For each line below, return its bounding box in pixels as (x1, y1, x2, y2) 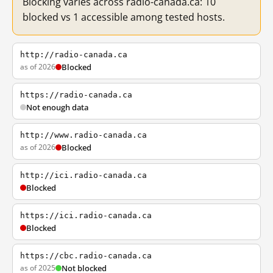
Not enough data (26, 102, 88, 113)
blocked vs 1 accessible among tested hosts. (23, 10, 225, 24)
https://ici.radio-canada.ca (20, 211, 152, 220)
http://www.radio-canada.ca (20, 130, 147, 140)
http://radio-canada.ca (20, 50, 127, 59)
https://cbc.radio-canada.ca (20, 251, 152, 260)
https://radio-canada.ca (20, 90, 132, 99)
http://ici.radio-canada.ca (20, 171, 147, 180)
